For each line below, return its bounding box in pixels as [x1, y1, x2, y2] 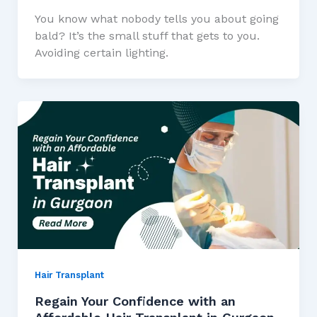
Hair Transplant [34, 269, 104, 280]
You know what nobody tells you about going [34, 12, 279, 26]
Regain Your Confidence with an [34, 293, 236, 309]
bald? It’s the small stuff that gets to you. [34, 29, 260, 43]
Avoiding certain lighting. [34, 46, 168, 60]
